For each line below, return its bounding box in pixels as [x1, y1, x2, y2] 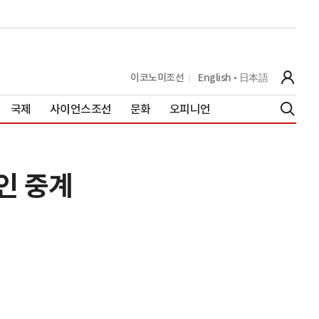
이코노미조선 [130, 70, 184, 84]
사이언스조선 [49, 101, 112, 116]
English [198, 70, 231, 84]
